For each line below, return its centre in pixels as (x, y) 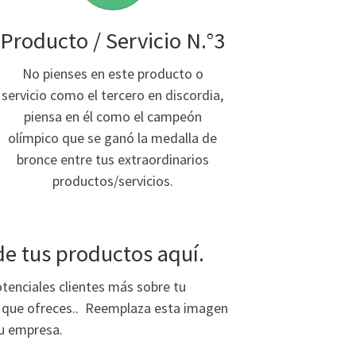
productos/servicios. (112, 180)
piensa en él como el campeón (112, 116)
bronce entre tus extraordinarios (112, 159)
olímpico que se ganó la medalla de (113, 137)
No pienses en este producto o (112, 73)
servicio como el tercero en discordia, (113, 95)
